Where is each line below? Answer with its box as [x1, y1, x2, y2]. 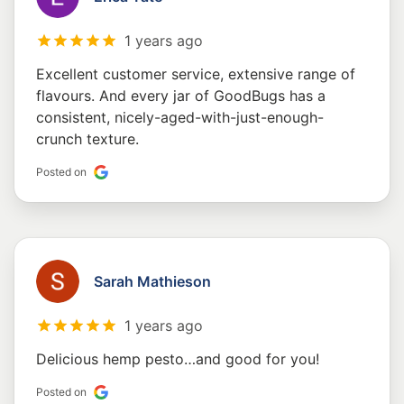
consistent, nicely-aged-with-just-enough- [36, 108, 324, 127]
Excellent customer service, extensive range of [36, 65, 355, 84]
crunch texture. [36, 130, 139, 149]
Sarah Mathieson [94, 272, 211, 291]
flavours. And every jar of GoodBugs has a [36, 87, 326, 106]
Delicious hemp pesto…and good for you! [36, 350, 319, 369]
